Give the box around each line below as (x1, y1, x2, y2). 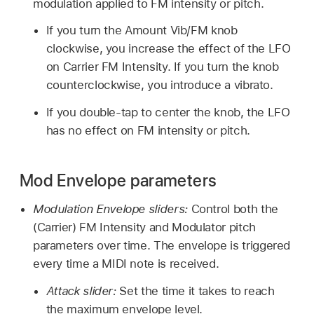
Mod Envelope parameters (20, 170, 217, 191)
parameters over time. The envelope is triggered (32, 238, 291, 252)
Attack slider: (46, 283, 120, 298)
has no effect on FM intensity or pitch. (46, 123, 250, 137)
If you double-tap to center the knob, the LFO (46, 105, 290, 119)
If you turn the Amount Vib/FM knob (46, 23, 238, 38)
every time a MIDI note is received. (32, 256, 219, 271)
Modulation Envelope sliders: (32, 201, 191, 216)
